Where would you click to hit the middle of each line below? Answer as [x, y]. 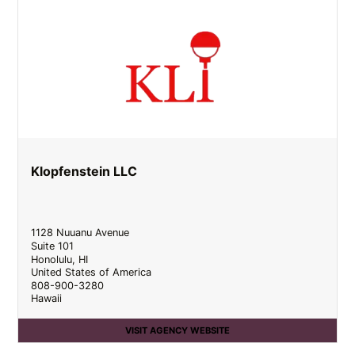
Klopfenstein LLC [84, 172]
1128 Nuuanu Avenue [80, 233]
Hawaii [47, 299]
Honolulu [52, 259]
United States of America [92, 273]
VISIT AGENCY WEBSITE [177, 330]
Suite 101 [53, 246]
